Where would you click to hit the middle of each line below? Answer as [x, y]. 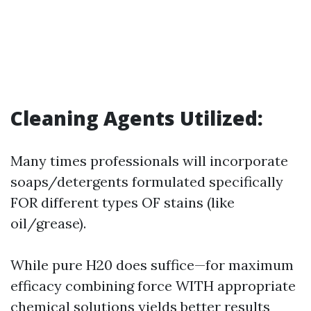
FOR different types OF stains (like [123, 202]
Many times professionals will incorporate [149, 161]
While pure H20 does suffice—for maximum [152, 265]
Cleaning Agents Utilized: [137, 118]
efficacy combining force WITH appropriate [153, 286]
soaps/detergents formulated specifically [147, 182]
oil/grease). [48, 223]
